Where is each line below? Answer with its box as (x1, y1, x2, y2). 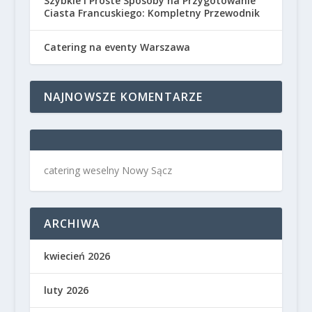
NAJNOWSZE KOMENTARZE (43, 89, 203, 105)
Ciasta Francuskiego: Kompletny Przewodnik (43, 6, 260, 20)
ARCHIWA (43, 216, 100, 232)
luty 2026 (43, 283, 88, 297)
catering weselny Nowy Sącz (43, 164, 172, 178)
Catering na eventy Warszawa (43, 40, 190, 54)
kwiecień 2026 (43, 249, 110, 263)
